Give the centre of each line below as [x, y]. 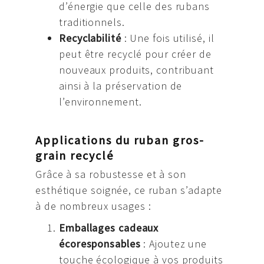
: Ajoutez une [174, 243]
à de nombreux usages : [93, 206]
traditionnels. [92, 22]
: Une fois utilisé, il [168, 38]
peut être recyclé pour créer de [135, 54]
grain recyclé [75, 155]
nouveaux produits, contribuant [136, 70]
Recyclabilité [90, 38]
